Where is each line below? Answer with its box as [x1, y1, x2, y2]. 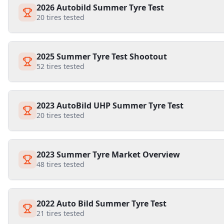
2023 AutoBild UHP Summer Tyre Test [36, 100, 183, 111]
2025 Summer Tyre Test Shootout [36, 51, 167, 62]
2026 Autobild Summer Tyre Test [36, 2, 164, 13]
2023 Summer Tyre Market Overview [36, 149, 180, 160]
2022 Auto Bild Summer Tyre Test [36, 198, 166, 209]
